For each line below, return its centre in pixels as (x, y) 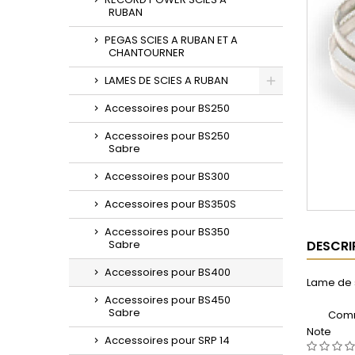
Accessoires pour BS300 (167, 176)
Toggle (310, 101)
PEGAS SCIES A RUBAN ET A (171, 40)
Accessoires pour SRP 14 (167, 340)
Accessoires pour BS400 (168, 272)
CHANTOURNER (147, 53)
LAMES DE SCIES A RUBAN (166, 80)
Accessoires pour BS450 (168, 300)
